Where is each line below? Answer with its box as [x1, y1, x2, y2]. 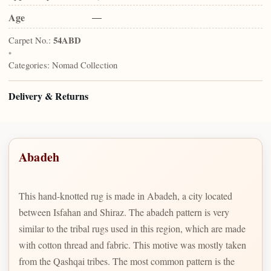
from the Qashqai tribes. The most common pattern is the [19, 254, 235, 267]
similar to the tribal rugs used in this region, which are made [19, 221, 246, 235]
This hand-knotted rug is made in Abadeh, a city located [19, 189, 232, 202]
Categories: [8, 59, 50, 71]
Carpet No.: [8, 34, 51, 47]
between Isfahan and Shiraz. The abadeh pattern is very [19, 205, 229, 218]
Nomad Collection [52, 59, 117, 71]
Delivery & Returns [8, 89, 88, 103]
